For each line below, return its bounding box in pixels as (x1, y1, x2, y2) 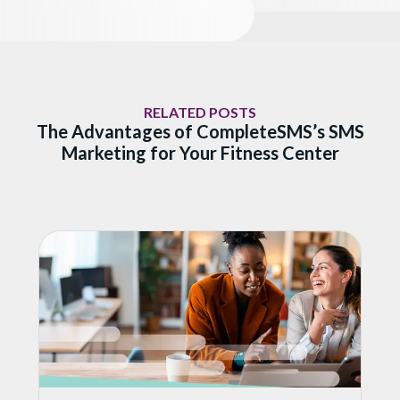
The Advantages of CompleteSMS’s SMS (36, 120, 364, 142)
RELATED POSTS (144, 103, 256, 121)
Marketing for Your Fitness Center (61, 141, 339, 163)
